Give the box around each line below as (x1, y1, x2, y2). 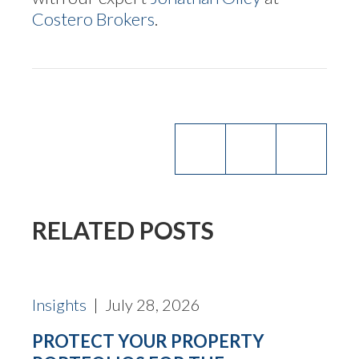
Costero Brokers (32, 7, 155, 30)
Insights (32, 294, 87, 314)
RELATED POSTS (32, 215, 214, 244)
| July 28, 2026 (87, 294, 200, 314)
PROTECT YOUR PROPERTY (32, 329, 264, 352)
